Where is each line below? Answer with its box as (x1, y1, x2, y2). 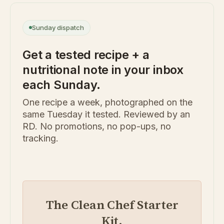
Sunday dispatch (32, 23, 84, 32)
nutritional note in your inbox (22, 62, 183, 77)
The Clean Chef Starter (45, 196, 178, 213)
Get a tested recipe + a (22, 47, 149, 62)
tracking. (22, 133, 58, 144)
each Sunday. (22, 77, 101, 92)
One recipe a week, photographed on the (22, 97, 192, 108)
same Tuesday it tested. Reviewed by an (22, 109, 190, 120)
